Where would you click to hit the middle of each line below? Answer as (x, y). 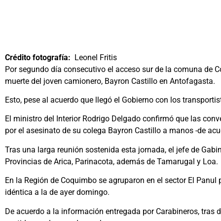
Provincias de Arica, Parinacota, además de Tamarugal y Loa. (111, 161)
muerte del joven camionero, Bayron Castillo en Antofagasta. (110, 81)
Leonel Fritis (94, 57)
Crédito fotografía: (38, 57)
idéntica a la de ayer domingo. (57, 192)
